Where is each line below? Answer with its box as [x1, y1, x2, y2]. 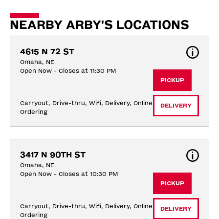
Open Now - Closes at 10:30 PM [20, 171, 118, 178]
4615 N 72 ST [20, 47, 74, 57]
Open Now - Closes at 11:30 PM [20, 67, 116, 75]
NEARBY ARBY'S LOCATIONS [10, 18, 189, 32]
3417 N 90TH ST [20, 150, 86, 160]
